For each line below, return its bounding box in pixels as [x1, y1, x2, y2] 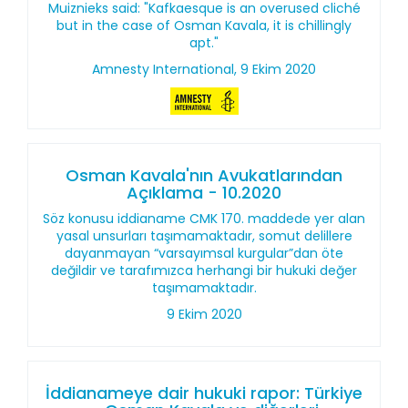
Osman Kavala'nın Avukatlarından [66, 164, 342, 187]
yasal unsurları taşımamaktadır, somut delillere [56, 227, 352, 245]
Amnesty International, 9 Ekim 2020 [92, 60, 316, 78]
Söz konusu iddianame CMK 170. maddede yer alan [43, 209, 365, 228]
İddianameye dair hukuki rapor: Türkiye [46, 382, 362, 404]
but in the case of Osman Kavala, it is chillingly [56, 16, 352, 35]
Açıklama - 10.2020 [127, 181, 281, 204]
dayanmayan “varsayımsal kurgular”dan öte [65, 244, 343, 262]
